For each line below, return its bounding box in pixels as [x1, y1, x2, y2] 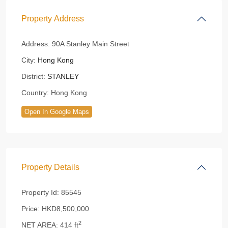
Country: [21, 89, 49, 97]
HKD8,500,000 [40, 205, 89, 213]
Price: [21, 205, 40, 213]
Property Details [21, 163, 79, 172]
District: [21, 72, 45, 80]
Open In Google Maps [24, 108, 89, 116]
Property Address [21, 14, 84, 23]
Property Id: [21, 188, 59, 196]
